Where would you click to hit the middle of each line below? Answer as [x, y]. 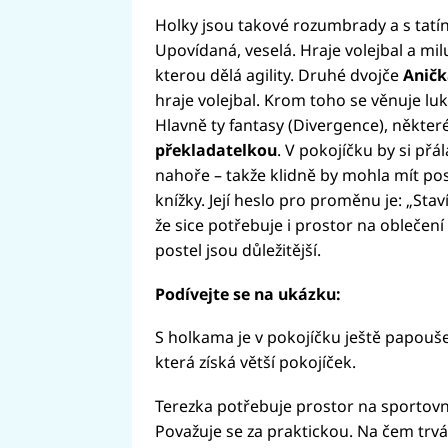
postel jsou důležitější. [237, 249]
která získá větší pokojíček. [255, 362]
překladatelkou [215, 149]
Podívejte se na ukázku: [247, 293]
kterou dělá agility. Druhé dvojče [278, 74]
